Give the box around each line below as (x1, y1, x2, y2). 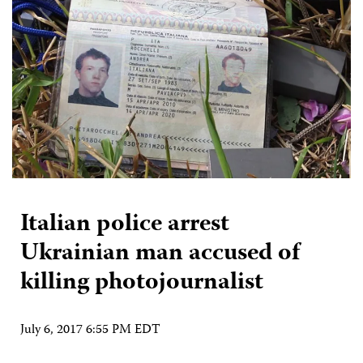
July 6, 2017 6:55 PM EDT (20, 319, 160, 341)
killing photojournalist (20, 263, 263, 303)
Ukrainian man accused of (20, 233, 300, 274)
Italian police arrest (20, 204, 229, 245)
